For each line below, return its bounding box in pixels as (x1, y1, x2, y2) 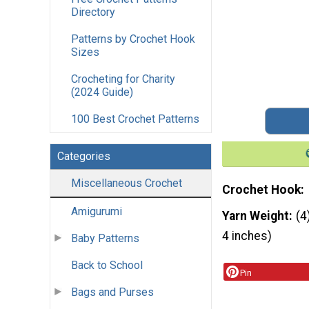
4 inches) (222, 228, 272, 243)
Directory (71, 6, 115, 19)
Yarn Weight (222, 208, 289, 223)
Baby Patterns (71, 232, 139, 246)
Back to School (71, 259, 143, 272)
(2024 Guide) (71, 86, 133, 99)
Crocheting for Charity (71, 72, 175, 86)
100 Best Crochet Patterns (71, 112, 199, 126)
